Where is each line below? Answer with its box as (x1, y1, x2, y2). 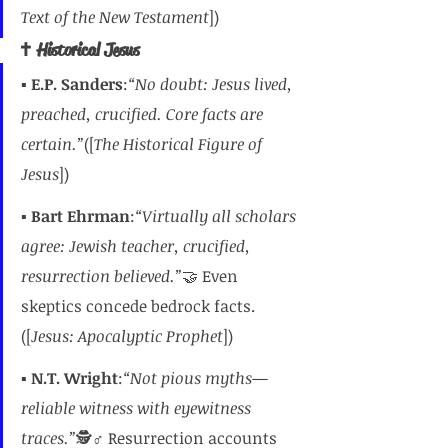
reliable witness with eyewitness (21, 397, 255, 419)
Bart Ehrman (31, 205, 130, 227)
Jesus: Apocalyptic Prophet (31, 325, 223, 347)
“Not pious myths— (123, 367, 268, 389)
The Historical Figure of (94, 133, 266, 155)
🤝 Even (182, 265, 242, 287)
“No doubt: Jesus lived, (128, 73, 296, 95)
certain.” (21, 133, 84, 155)
